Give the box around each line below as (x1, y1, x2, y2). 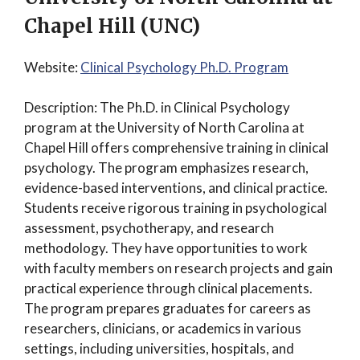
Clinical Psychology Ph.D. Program (80, 58, 288, 76)
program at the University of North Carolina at (24, 119, 305, 136)
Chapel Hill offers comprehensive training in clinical (24, 139, 329, 156)
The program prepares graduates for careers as (24, 300, 311, 317)
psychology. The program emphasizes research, (24, 159, 309, 176)
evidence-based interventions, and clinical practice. (24, 179, 328, 196)
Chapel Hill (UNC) (24, 13, 200, 39)
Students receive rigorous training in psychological (24, 199, 327, 216)
